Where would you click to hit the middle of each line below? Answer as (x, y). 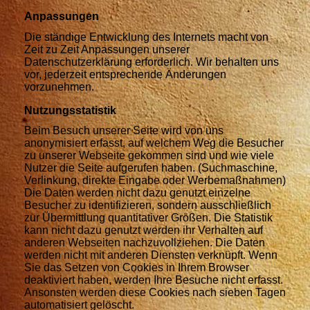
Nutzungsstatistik (70, 110)
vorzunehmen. (59, 86)
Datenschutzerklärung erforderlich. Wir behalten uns (152, 62)
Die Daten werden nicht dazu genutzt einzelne (137, 192)
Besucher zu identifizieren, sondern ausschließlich (148, 205)
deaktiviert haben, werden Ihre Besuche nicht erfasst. (154, 280)
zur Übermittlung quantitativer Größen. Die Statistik (148, 217)
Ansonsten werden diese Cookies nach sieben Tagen (155, 292)
